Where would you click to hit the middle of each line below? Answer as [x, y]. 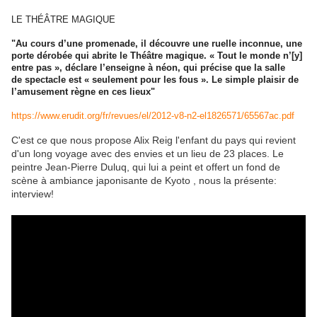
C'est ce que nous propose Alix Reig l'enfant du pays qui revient [154, 140]
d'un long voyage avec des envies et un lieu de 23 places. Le [148, 154]
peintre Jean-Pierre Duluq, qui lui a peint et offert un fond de [146, 167]
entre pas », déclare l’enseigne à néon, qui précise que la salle [148, 68]
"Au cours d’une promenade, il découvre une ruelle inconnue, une [157, 44]
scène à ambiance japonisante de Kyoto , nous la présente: [144, 181]
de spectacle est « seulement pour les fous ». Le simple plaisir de [155, 80]
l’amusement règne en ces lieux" [83, 92]
